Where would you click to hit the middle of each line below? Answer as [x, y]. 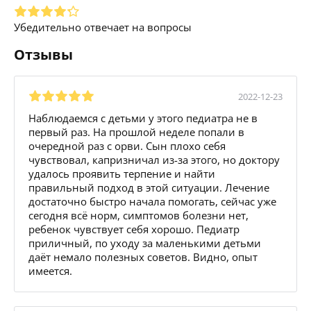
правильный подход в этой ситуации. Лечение [149, 187]
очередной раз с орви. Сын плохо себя [127, 145]
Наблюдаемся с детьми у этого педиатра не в [143, 118]
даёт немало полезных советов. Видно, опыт [143, 257]
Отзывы [43, 54]
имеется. [50, 270]
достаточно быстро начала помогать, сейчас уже [152, 201]
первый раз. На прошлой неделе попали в [136, 132]
